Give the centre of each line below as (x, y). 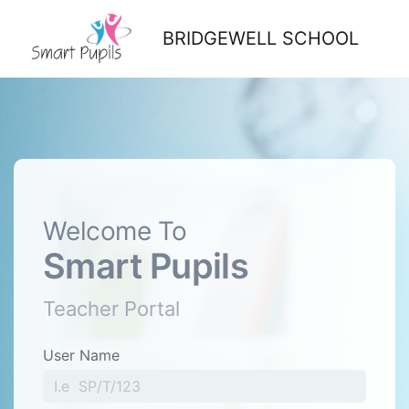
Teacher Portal (111, 308)
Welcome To (115, 231)
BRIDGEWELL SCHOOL (261, 38)
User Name (81, 355)
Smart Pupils (146, 265)
